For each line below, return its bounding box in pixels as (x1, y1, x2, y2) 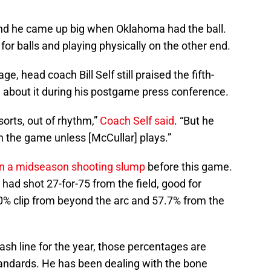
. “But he (174, 114, 214, 128)
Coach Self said (100, 114, 174, 128)
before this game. (145, 160, 232, 174)
